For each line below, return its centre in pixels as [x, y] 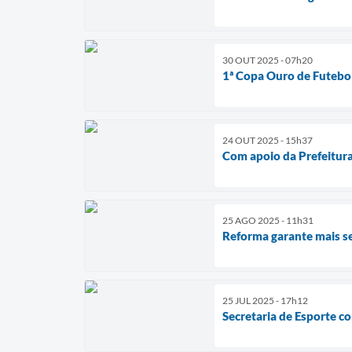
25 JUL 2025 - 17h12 [265, 300]
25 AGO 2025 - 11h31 [268, 220]
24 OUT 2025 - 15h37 [268, 140]
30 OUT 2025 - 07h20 [268, 60]
